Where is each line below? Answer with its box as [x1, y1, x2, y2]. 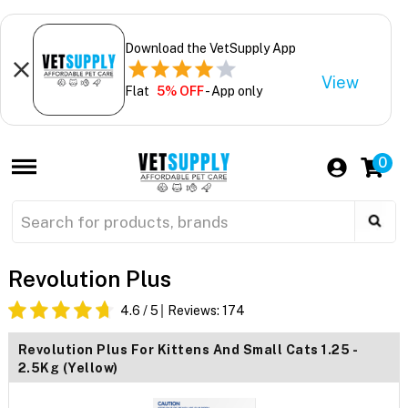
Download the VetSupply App [124, 40, 296, 56]
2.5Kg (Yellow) [17, 361, 118, 376]
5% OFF [156, 83, 204, 98]
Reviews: [167, 303, 222, 319]
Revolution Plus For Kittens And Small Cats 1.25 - [17, 342, 358, 358]
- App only [203, 83, 262, 98]
